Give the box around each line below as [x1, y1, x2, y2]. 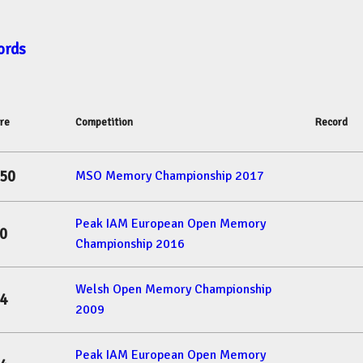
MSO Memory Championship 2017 [75, 168, 264, 185]
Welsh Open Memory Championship [75, 281, 271, 298]
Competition [75, 115, 133, 130]
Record [315, 115, 348, 130]
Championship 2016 [75, 236, 185, 253]
